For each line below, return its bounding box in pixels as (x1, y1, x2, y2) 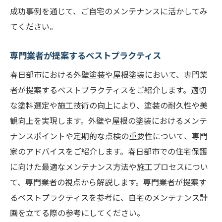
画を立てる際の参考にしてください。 (10, 207, 145, 219)
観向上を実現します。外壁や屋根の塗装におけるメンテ (10, 114, 207, 126)
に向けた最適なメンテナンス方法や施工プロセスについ (10, 161, 208, 172)
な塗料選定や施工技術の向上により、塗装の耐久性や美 (10, 99, 208, 111)
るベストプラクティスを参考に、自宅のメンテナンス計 (10, 191, 208, 203)
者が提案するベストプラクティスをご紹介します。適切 (10, 84, 207, 96)
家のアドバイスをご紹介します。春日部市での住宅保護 (10, 145, 207, 157)
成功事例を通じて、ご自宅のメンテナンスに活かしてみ (10, 5, 208, 17)
